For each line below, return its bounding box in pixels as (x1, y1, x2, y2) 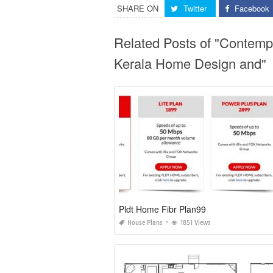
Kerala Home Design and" (114, 54, 266, 73)
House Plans (127, 219, 163, 227)
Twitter (183, 2, 207, 15)
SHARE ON (117, 2, 158, 15)
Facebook (235, 2, 269, 15)
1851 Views (180, 219, 211, 227)
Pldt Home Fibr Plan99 (119, 203, 206, 216)
